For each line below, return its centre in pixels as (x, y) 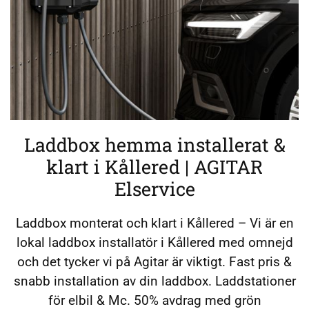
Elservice (154, 189)
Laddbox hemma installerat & (154, 145)
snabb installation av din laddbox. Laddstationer (154, 281)
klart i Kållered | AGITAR (154, 167)
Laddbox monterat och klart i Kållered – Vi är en (154, 223)
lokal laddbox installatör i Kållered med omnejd (154, 243)
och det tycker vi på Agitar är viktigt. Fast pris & (154, 262)
